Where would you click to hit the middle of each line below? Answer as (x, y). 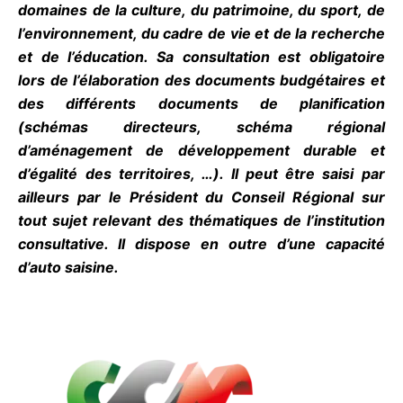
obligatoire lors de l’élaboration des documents (195, 90)
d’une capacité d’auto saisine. (121, 277)
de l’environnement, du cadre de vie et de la (195, 43)
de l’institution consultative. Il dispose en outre (195, 253)
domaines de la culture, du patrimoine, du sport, (195, 19)
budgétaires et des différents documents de (195, 113)
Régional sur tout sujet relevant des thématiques (195, 230)
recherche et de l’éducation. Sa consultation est (195, 66)
